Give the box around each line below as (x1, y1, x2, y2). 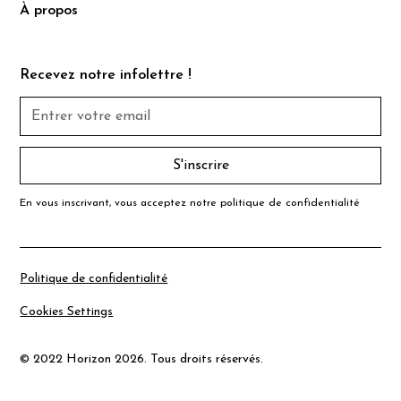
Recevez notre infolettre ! (20, 68, 192, 83)
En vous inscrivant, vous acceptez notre (20, 198, 221, 209)
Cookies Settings (20, 305, 114, 320)
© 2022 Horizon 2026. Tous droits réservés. (20, 353, 264, 367)
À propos (20, 4, 79, 19)
